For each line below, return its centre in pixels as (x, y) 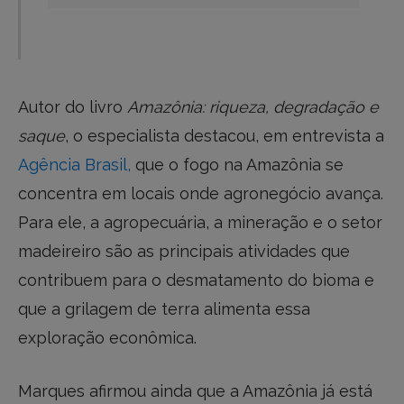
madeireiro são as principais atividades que (184, 251)
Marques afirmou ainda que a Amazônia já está (195, 391)
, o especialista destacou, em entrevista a (225, 135)
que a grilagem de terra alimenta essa (164, 308)
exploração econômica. (107, 337)
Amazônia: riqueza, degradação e (253, 106)
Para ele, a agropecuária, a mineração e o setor (200, 222)
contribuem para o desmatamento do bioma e (196, 280)
